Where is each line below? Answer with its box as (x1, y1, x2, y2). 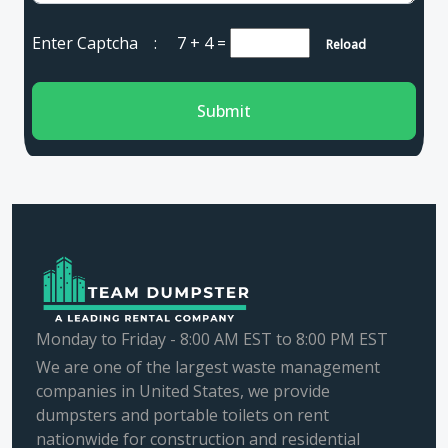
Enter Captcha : (32, 32, 177, 54)
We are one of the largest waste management (36, 356, 380, 378)
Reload (314, 36, 366, 53)
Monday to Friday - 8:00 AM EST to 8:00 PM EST (36, 328, 388, 350)
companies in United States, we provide (36, 380, 330, 402)
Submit (197, 100, 251, 122)
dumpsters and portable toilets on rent (36, 404, 329, 426)
